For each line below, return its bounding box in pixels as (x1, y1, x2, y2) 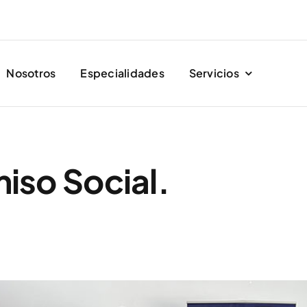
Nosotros (6, 66, 56, 81)
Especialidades (80, 66, 164, 81)
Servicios (188, 66, 239, 81)
